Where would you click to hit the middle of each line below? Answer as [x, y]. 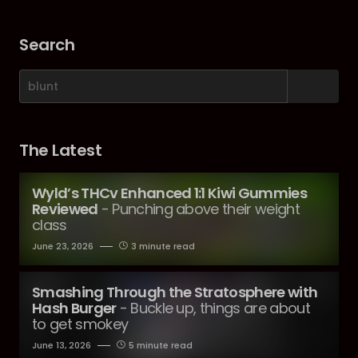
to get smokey [80, 324]
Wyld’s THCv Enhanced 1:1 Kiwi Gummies [170, 193]
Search [47, 45]
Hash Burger [74, 308]
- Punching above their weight [201, 209]
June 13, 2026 [62, 345]
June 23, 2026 [63, 246]
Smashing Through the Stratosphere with [175, 292]
